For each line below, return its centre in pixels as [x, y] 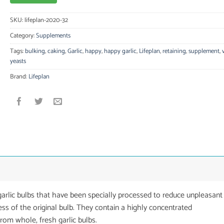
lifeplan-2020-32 [46, 20]
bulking [35, 51]
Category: [23, 35]
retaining [174, 51]
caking [56, 51]
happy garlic [120, 51]
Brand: [19, 76]
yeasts [18, 61]
